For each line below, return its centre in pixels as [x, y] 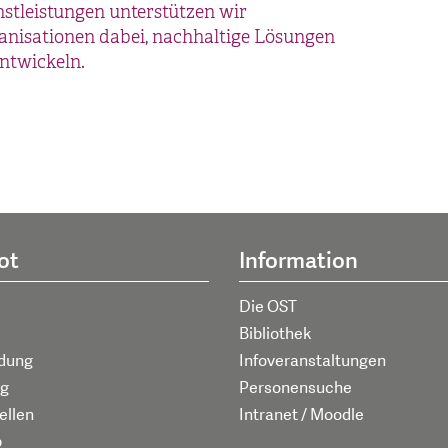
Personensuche [295, 387]
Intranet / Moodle [301, 414]
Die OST [268, 306]
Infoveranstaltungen [312, 360]
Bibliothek [275, 333]
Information [298, 260]
